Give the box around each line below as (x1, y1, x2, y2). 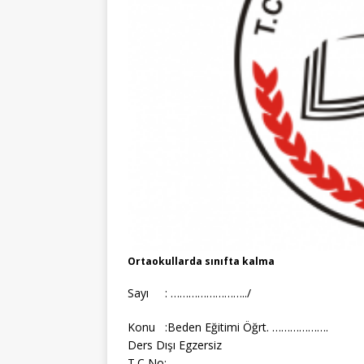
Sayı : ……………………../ (128, 284, 251, 301)
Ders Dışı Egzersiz (128, 336, 222, 353)
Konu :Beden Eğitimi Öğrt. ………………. (128, 318, 328, 335)
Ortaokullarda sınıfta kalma (128, 253, 275, 268)
